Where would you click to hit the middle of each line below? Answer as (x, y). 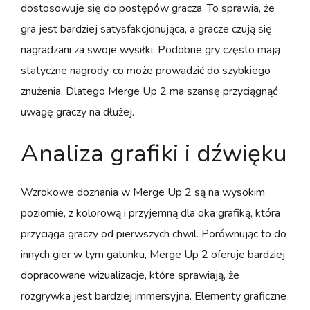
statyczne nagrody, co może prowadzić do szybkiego (146, 70)
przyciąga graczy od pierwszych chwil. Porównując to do (154, 234)
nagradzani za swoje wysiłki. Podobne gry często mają (151, 49)
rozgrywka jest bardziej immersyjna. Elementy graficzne (154, 296)
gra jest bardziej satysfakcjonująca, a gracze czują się (146, 29)
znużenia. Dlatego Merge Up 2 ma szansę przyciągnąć (149, 91)
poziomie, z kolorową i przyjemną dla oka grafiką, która (151, 213)
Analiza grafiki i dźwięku (154, 153)
